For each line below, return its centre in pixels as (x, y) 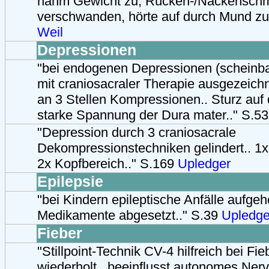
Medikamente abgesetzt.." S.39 (129, 215)
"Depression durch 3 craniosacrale (137, 132)
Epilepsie (70, 181)
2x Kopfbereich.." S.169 (107, 163)
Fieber (60, 233)
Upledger (204, 163)
